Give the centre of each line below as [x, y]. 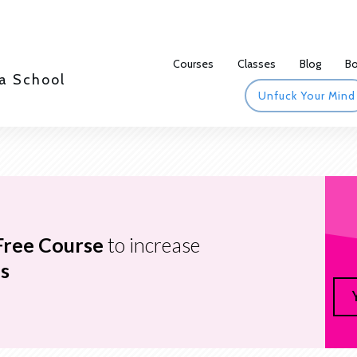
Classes [256, 63]
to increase [153, 245]
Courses [193, 63]
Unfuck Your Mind [306, 95]
